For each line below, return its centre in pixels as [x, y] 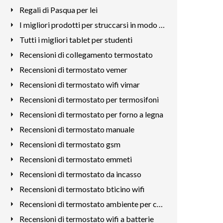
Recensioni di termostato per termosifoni [89, 99]
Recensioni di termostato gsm [70, 144]
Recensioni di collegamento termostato [86, 55]
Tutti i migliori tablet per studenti [76, 40]
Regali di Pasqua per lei [58, 10]
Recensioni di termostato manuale [77, 129]
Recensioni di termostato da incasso [80, 174]
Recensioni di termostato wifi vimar [79, 84]
